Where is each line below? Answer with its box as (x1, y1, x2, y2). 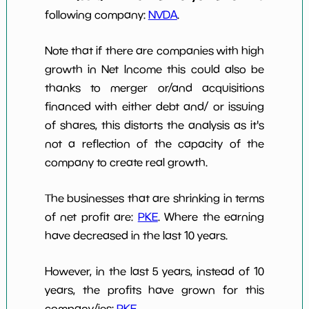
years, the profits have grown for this (44, 283, 265, 297)
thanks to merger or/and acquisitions (44, 81, 265, 94)
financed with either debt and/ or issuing (44, 100, 265, 113)
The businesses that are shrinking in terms (44, 192, 265, 205)
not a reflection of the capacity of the (44, 137, 265, 150)
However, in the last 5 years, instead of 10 (44, 265, 265, 278)
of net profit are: (44, 210, 138, 223)
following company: (44, 8, 148, 21)
